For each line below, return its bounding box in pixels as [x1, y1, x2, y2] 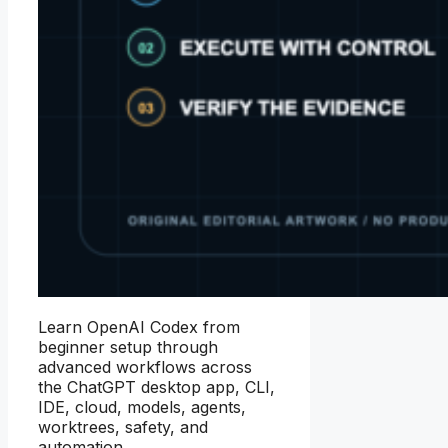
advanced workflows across [38, 357, 252, 378]
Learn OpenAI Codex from [38, 317, 240, 338]
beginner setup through [38, 337, 218, 358]
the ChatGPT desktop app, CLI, [38, 377, 275, 398]
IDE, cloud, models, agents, [38, 397, 246, 418]
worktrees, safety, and [38, 417, 208, 438]
